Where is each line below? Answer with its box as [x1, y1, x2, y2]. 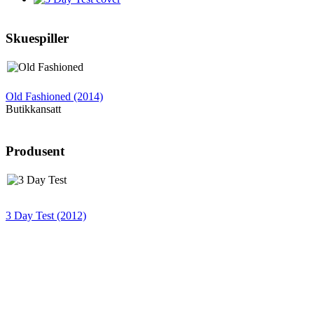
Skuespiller [6, 30, 69, 46]
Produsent [6, 144, 64, 159]
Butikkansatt [6, 102, 61, 115]
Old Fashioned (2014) [6, 90, 103, 102]
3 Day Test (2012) [6, 210, 86, 222]
